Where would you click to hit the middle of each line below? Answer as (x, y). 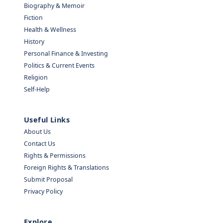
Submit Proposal (48, 180)
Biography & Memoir (54, 6)
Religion (36, 78)
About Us (37, 132)
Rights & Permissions (55, 156)
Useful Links (47, 120)
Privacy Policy (43, 192)
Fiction (33, 18)
